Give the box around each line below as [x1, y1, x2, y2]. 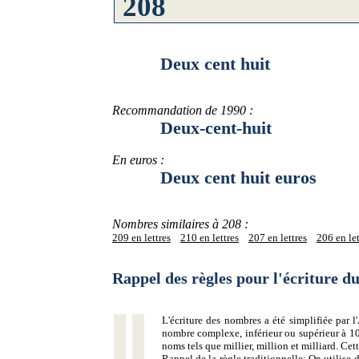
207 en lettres [248, 232, 307, 244]
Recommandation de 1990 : [112, 103, 253, 117]
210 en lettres [180, 232, 239, 244]
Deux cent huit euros [112, 167, 317, 188]
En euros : [112, 153, 164, 167]
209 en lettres [112, 232, 171, 244]
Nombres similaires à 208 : [112, 217, 248, 231]
